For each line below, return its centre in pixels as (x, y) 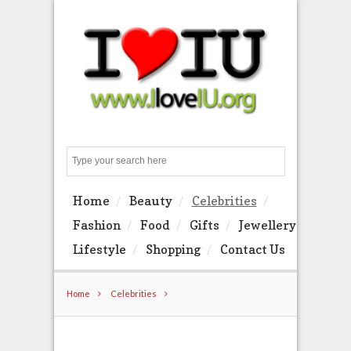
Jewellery (267, 225)
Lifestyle (99, 250)
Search (291, 161)
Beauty (150, 201)
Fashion (96, 225)
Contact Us (252, 250)
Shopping (173, 250)
